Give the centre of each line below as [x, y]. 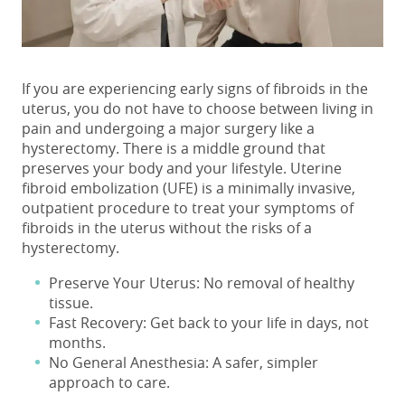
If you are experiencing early [119, 89]
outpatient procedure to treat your [143, 208]
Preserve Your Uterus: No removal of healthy [202, 283]
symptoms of [309, 208]
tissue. [71, 303]
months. [77, 343]
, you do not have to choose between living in [220, 108]
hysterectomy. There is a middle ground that [174, 148]
